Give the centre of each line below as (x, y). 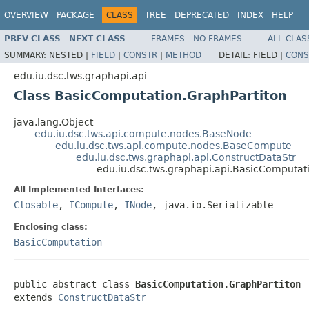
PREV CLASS (32, 38)
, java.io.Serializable (212, 205)
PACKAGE (76, 15)
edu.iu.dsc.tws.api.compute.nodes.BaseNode (143, 133)
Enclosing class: (51, 227)
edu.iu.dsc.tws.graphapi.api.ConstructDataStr (186, 157)
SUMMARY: (27, 55)
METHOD (183, 55)
